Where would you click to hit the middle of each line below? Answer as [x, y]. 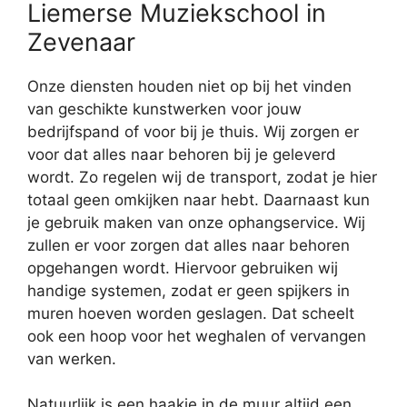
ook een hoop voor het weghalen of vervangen [197, 336]
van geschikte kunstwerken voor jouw [164, 109]
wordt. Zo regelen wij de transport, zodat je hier [202, 177]
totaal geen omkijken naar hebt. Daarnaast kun [199, 199]
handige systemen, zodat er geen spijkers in [189, 290]
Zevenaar [81, 42]
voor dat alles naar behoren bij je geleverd [182, 154]
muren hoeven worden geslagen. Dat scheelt [191, 313]
